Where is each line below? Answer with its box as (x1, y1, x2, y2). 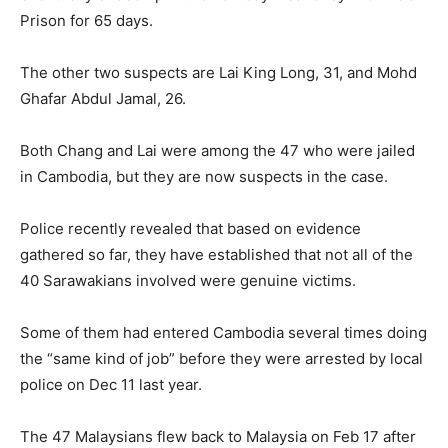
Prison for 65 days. (20, 10, 153, 30)
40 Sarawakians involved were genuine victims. (20, 270, 356, 290)
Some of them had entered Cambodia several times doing (20, 322, 427, 342)
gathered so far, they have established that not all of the (20, 244, 413, 264)
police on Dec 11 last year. (20, 374, 202, 394)
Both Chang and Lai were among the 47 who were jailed (20, 140, 415, 160)
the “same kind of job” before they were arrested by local (20, 348, 423, 368)
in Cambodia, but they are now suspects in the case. (20, 166, 388, 186)
